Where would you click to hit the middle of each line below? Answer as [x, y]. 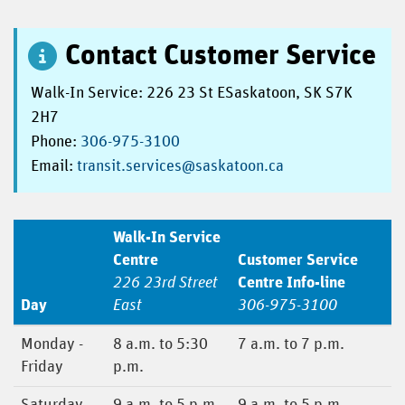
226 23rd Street [165, 283]
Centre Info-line [292, 283]
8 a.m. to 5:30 [160, 344]
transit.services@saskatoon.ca [180, 166]
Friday [42, 367]
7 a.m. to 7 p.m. [291, 344]
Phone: [56, 142]
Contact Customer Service [221, 56]
